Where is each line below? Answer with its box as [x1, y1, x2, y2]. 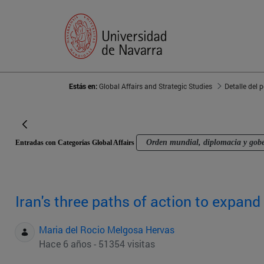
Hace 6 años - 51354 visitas [39, 237, 155, 250]
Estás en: [69, 81, 99, 91]
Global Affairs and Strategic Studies [99, 81, 212, 91]
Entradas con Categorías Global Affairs [15, 138, 136, 147]
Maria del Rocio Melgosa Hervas [39, 223, 174, 236]
